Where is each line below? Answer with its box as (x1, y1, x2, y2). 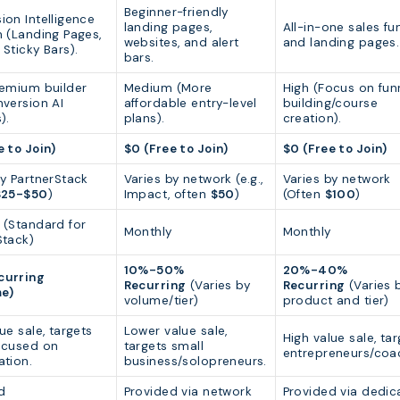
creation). (282, 111, 342, 127)
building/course (282, 96, 378, 112)
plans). (123, 111, 165, 127)
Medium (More (123, 80, 212, 96)
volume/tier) (123, 293, 199, 309)
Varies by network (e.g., (123, 171, 263, 187)
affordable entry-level (123, 96, 257, 112)
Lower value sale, (123, 323, 228, 339)
